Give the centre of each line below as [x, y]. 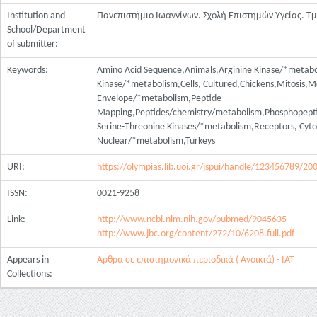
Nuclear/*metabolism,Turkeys [156, 141]
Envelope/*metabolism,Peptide [159, 99]
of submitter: [34, 44]
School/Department [46, 30]
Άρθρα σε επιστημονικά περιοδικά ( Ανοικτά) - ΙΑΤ [196, 260]
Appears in [28, 260]
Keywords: [29, 70]
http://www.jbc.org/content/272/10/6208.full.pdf [196, 234]
